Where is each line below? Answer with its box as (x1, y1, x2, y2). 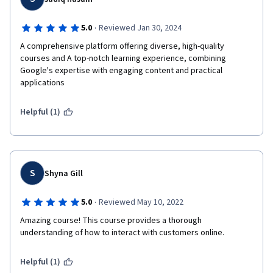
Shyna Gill (44, 168, 83, 180)
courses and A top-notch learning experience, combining (20, 52, 226, 65)
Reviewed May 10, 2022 (98, 196, 183, 208)
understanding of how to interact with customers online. (20, 227, 226, 239)
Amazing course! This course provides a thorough (20, 214, 202, 227)
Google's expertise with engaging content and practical (20, 65, 222, 77)
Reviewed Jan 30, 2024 (98, 22, 182, 34)
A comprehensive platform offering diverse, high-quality (20, 40, 224, 52)
